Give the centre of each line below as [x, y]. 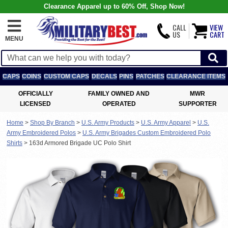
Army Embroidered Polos [41, 133]
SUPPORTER [197, 104]
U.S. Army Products [108, 123]
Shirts [15, 143]
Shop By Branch [52, 123]
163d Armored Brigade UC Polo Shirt [80, 143]
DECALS [104, 76]
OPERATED [119, 104]
